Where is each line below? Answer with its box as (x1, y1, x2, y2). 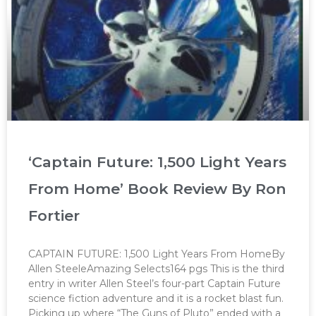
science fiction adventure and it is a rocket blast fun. (28, 292, 284, 305)
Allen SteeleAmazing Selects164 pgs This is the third (28, 262, 284, 276)
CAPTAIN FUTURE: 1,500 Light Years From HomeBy (28, 248, 285, 261)
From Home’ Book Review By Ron (28, 180, 286, 198)
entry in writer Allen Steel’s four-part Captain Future (28, 277, 281, 291)
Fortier (28, 207, 80, 225)
